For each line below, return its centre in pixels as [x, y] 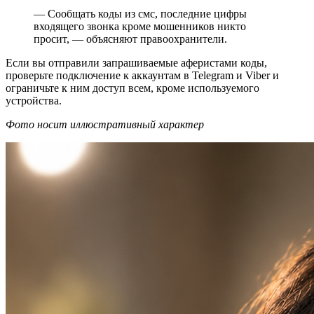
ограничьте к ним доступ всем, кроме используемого [132, 88]
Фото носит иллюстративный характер [105, 124]
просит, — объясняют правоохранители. [130, 39]
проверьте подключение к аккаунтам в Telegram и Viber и [142, 75]
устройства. [34, 100]
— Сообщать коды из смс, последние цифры [140, 13]
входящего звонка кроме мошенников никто [140, 26]
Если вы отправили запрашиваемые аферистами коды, [136, 62]
